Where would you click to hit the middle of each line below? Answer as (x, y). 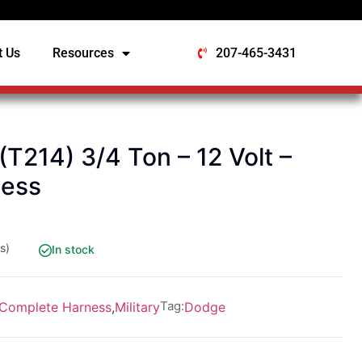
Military (137, 307)
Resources (84, 53)
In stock (74, 249)
